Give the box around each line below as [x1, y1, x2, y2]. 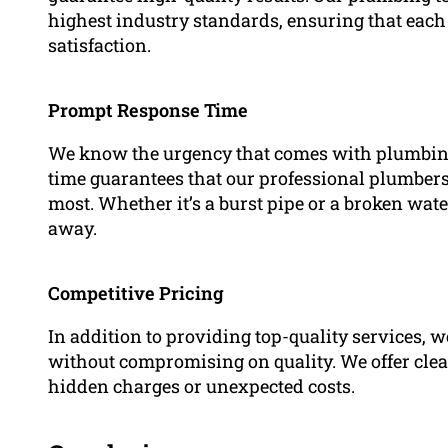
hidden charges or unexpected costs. [48, 374, 355, 399]
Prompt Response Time [48, 97, 248, 122]
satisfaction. [48, 32, 151, 57]
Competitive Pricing [48, 280, 224, 305]
